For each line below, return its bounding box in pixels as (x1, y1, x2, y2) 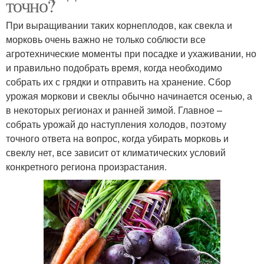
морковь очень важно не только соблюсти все (6, 32, 206, 47)
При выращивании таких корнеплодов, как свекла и (6, 18, 232, 32)
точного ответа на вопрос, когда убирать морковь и (6, 131, 229, 146)
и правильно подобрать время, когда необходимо (6, 61, 222, 75)
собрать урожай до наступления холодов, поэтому (6, 117, 226, 131)
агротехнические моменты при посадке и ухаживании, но (6, 47, 256, 61)
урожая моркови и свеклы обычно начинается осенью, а (6, 89, 252, 103)
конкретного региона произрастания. (6, 160, 167, 174)
